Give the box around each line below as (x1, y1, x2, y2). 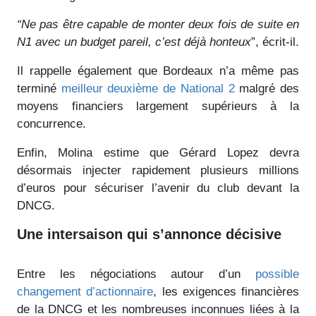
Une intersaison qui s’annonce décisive (17, 226, 281, 242)
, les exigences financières (153, 284, 299, 298)
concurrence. (17, 116, 86, 130)
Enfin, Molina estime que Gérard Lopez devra (17, 145, 299, 159)
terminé (17, 81, 61, 95)
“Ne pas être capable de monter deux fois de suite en (17, 17, 299, 31)
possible (255, 267, 299, 281)
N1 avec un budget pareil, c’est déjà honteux (17, 35, 251, 49)
